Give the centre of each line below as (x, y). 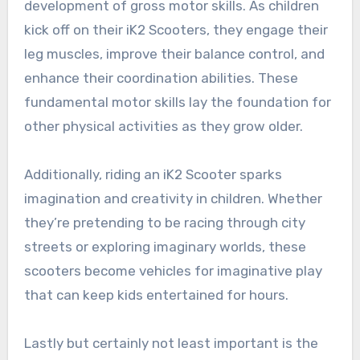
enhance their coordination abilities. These (161, 78)
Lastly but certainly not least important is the (171, 343)
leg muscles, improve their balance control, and (174, 53)
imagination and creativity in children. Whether (173, 198)
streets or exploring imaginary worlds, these (165, 246)
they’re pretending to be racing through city (164, 222)
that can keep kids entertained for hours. (156, 295)
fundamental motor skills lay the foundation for (177, 102)
